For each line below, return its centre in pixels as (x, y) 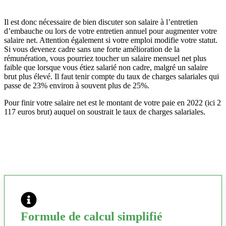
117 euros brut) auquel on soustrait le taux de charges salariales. (105, 112)
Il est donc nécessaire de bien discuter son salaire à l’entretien (101, 22)
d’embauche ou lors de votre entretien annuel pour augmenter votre (110, 31)
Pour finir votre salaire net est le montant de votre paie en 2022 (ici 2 (112, 103)
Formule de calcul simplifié (92, 217)
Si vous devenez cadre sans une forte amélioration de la (92, 49)
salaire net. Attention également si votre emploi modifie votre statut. (111, 40)
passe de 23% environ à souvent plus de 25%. (77, 86)
